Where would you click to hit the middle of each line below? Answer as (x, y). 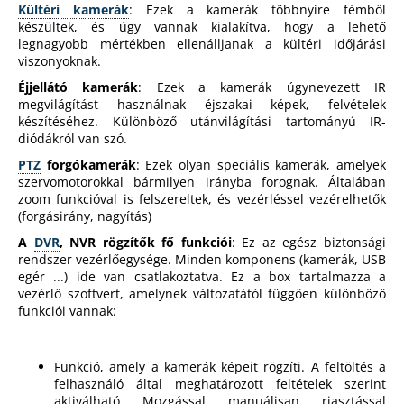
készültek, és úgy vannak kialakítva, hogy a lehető (202, 27)
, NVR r (83, 243)
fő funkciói (193, 243)
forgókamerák (88, 165)
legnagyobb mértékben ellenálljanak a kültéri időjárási (202, 44)
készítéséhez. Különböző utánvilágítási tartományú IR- (202, 122)
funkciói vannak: (67, 311)
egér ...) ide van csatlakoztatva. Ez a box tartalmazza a (202, 277)
